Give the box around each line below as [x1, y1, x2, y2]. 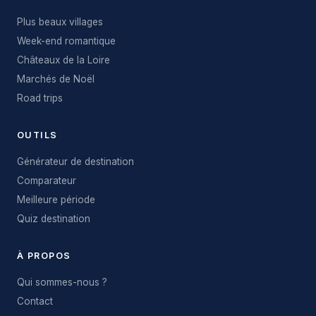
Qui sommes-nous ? [17, 276, 107, 288]
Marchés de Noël [17, 73, 95, 85]
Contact [17, 296, 53, 307]
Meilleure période [17, 194, 95, 205]
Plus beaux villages [17, 16, 103, 28]
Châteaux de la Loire [17, 54, 110, 66]
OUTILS [17, 130, 58, 140]
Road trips [17, 92, 63, 104]
